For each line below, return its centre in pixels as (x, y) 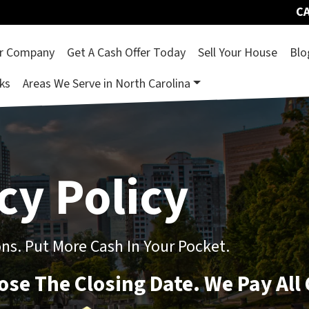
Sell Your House (237, 53)
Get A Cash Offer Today (126, 53)
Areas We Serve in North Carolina (106, 84)
